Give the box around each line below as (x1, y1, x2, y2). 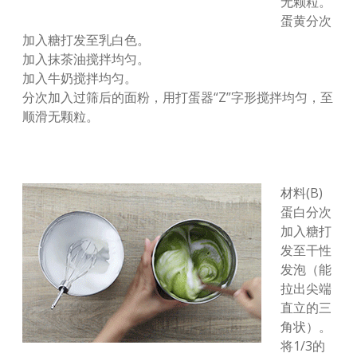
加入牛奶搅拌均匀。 (22, 69, 137, 87)
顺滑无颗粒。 (22, 108, 99, 125)
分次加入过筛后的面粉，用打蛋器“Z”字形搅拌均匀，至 (22, 88, 333, 106)
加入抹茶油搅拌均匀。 (22, 50, 150, 68)
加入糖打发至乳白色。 (22, 31, 150, 49)
